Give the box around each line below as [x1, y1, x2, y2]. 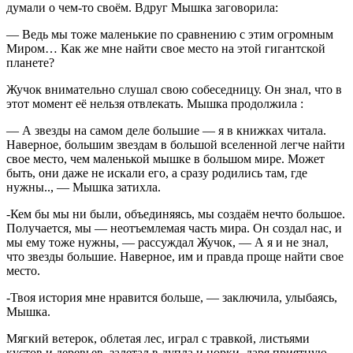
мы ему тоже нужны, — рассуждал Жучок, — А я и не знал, [6, 235, 329, 249]
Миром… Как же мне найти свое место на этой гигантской [6, 41, 325, 55]
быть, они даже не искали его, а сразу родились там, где [6, 165, 307, 180]
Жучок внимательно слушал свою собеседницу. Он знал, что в [6, 82, 342, 96]
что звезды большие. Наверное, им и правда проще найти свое [6, 249, 344, 263]
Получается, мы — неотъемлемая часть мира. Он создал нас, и [6, 221, 342, 235]
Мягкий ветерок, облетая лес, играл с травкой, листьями [6, 331, 310, 345]
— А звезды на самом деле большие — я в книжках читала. [6, 123, 326, 137]
